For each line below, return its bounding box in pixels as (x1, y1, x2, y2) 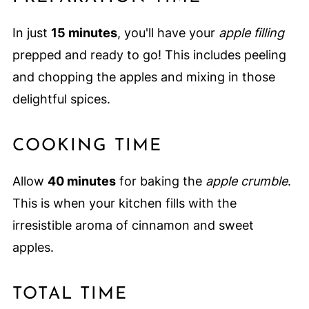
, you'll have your (117, 25, 219, 40)
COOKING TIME (12, 137, 162, 154)
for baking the (115, 173, 206, 188)
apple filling (218, 25, 284, 40)
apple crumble (205, 173, 288, 188)
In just (12, 25, 51, 40)
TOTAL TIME (12, 285, 128, 303)
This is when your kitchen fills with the (12, 195, 237, 210)
